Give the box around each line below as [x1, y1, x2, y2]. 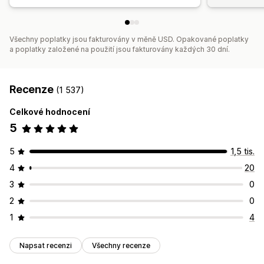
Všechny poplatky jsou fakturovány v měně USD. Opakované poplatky [9, 35, 249, 44]
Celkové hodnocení [9, 107, 90, 117]
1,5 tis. [230, 146, 255, 157]
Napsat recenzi [19, 241, 72, 250]
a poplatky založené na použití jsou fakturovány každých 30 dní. [9, 45, 230, 54]
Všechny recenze [92, 241, 150, 250]
